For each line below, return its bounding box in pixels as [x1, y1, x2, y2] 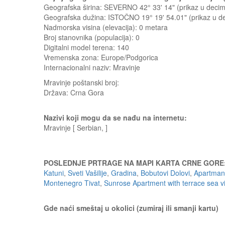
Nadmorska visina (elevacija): [44, 22, 139, 32]
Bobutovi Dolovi [141, 168, 190, 178]
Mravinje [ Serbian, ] [44, 123, 107, 133]
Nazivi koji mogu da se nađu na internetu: [44, 113, 187, 123]
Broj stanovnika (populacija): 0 [44, 32, 140, 42]
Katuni [44, 168, 64, 178]
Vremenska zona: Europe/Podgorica [44, 52, 158, 62]
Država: [44, 87, 70, 97]
